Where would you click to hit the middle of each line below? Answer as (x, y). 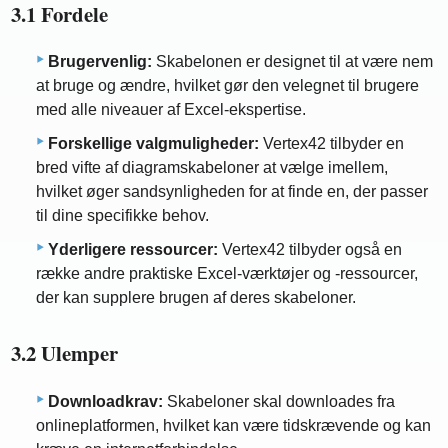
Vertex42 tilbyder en (331, 144)
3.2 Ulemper (65, 353)
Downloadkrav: (105, 402)
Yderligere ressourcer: (133, 250)
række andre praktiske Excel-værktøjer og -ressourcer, (227, 274)
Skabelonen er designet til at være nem (292, 62)
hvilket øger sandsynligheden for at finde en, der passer (232, 192)
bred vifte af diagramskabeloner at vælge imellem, (212, 168)
